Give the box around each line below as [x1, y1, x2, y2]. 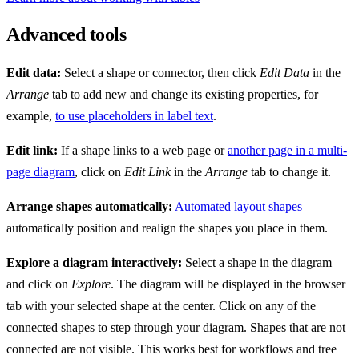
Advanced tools [6, 24, 127, 46]
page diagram [6, 165, 75, 179]
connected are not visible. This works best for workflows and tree [6, 342, 337, 357]
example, [6, 109, 55, 123]
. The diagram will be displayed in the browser [111, 277, 345, 292]
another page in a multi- [228, 143, 347, 158]
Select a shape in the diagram [182, 256, 332, 270]
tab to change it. [248, 165, 331, 179]
